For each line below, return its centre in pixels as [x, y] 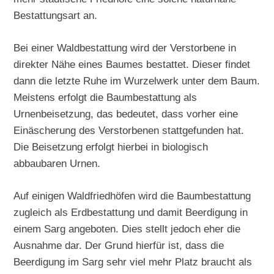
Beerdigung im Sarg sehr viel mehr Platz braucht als [133, 261]
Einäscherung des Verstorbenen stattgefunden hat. [129, 130]
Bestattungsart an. [56, 15]
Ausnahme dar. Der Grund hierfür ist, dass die [119, 245]
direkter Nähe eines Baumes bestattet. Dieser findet [132, 64]
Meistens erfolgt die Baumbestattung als [106, 97]
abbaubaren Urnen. [57, 163]
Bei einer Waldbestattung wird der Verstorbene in [125, 47]
